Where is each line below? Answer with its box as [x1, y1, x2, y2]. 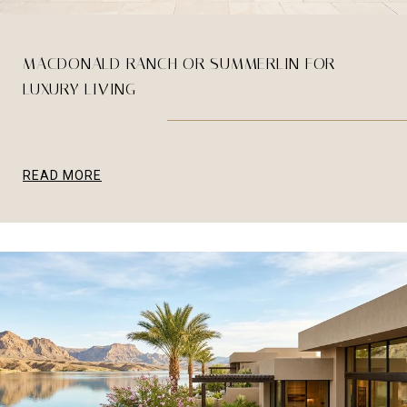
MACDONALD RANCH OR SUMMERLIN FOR [23, 54, 335, 74]
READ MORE [23, 168, 102, 184]
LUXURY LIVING [23, 79, 136, 100]
